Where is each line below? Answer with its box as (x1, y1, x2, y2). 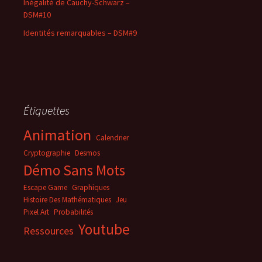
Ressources (23, 224, 74, 237)
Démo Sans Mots (23, 161, 125, 180)
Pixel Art (23, 207, 49, 217)
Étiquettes (23, 103, 70, 118)
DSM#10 (23, 9, 51, 20)
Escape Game (23, 182, 67, 192)
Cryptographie (23, 148, 70, 158)
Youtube (78, 220, 130, 239)
